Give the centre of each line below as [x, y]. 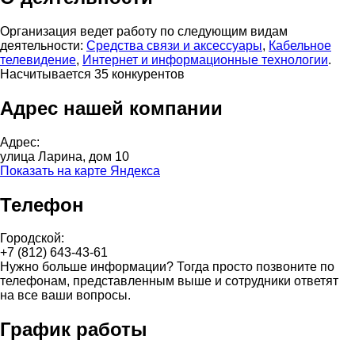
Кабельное [300, 45]
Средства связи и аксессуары [174, 45]
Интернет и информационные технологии [205, 59]
